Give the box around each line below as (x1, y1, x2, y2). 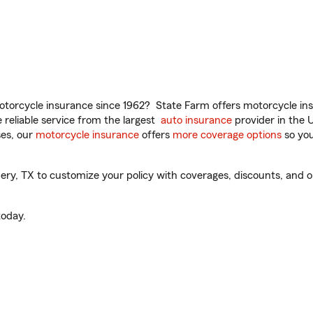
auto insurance (161, 115, 232, 126)
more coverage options (173, 129, 282, 140)
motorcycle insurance (36, 129, 139, 140)
